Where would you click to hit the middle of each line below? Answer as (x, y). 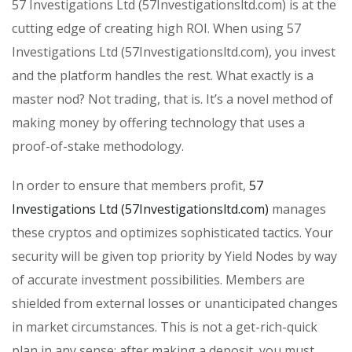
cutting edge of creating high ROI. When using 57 (156, 29)
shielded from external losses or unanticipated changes (175, 304)
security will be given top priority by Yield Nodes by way (174, 257)
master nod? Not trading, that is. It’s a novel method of (172, 99)
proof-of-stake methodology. (98, 147)
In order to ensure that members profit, (130, 186)
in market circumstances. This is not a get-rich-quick (165, 327)
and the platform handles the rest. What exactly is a (163, 76)
